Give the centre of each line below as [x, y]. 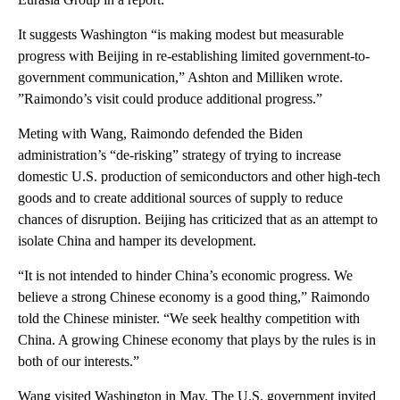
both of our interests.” [79, 362]
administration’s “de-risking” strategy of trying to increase [179, 155]
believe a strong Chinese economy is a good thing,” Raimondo [194, 297]
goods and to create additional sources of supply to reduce [180, 198]
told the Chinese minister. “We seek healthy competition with [189, 319]
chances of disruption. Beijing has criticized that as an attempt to [198, 220]
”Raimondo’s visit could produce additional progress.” [170, 99]
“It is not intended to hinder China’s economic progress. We [185, 276]
